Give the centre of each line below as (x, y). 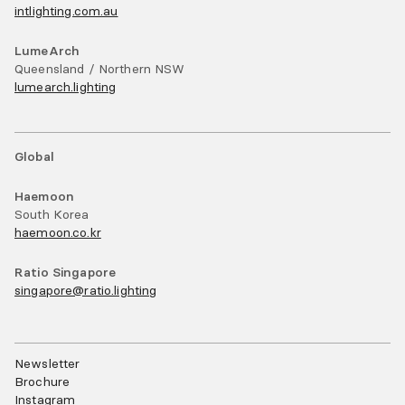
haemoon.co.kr (58, 233)
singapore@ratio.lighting (86, 291)
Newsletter (47, 364)
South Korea (52, 215)
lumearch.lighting (66, 87)
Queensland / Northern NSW (100, 69)
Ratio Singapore (66, 273)
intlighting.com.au (66, 11)
